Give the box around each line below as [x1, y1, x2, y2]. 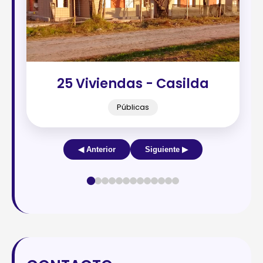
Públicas [117, 102, 149, 113]
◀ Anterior [78, 145, 116, 154]
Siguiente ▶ [145, 145, 188, 154]
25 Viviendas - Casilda [57, 74, 209, 93]
